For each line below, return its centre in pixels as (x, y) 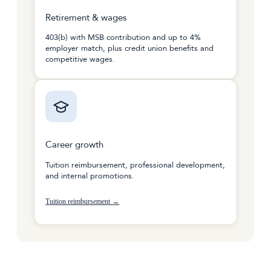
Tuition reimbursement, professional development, (135, 165)
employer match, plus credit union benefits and (130, 49)
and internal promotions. (90, 176)
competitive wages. (80, 60)
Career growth (75, 145)
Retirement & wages (86, 18)
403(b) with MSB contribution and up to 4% (123, 38)
